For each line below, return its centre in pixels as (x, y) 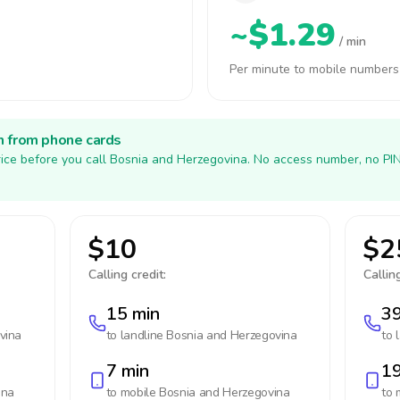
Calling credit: (127, 275)
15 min (133, 314)
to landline (136, 335)
